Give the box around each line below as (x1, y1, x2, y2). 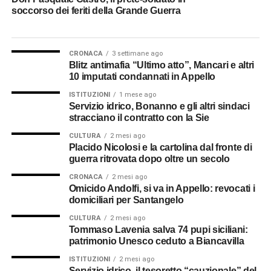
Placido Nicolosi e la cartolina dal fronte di (68, 142, 252, 153)
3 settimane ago (111, 50, 163, 58)
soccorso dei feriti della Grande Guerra (11, 5, 181, 16)
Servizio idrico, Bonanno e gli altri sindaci (68, 101, 250, 112)
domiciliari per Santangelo (68, 195, 184, 206)
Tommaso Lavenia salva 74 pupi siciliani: (68, 224, 248, 235)
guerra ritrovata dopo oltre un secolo (68, 154, 230, 165)
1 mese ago (119, 91, 156, 99)
